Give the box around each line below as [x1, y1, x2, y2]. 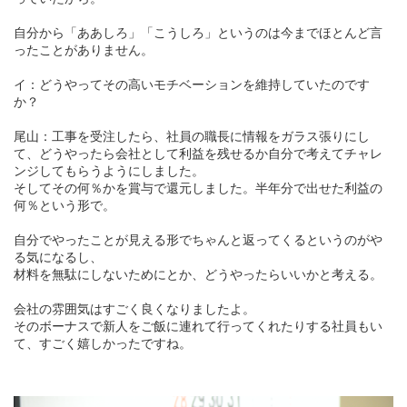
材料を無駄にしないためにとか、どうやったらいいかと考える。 [14, 267, 382, 283]
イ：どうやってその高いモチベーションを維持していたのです [14, 77, 370, 93]
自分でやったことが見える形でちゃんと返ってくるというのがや [14, 233, 382, 248]
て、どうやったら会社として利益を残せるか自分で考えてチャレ [14, 146, 382, 162]
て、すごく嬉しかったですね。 [14, 336, 192, 352]
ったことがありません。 [14, 43, 154, 58]
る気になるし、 [14, 250, 103, 265]
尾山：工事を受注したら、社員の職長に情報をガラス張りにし [14, 129, 370, 144]
